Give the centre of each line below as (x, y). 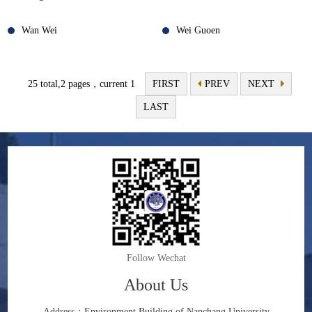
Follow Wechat (156, 258)
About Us (156, 285)
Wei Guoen (198, 30)
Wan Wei (40, 30)
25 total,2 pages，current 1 (83, 84)
